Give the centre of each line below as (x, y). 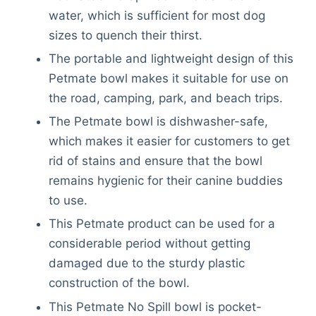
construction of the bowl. (120, 283)
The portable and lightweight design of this (171, 59)
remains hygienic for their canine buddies (166, 181)
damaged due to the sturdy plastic (147, 263)
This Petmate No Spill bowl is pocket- (156, 306)
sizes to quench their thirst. (126, 36)
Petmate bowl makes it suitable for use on (169, 79)
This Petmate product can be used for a (162, 224)
